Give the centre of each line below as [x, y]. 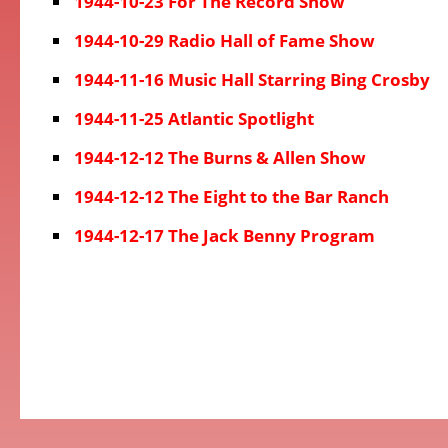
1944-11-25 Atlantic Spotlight [194, 118]
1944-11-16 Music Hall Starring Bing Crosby [252, 79]
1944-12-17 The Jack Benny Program [224, 235]
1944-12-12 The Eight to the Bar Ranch [231, 196]
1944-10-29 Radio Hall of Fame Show [224, 40]
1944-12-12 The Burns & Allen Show [220, 157]
